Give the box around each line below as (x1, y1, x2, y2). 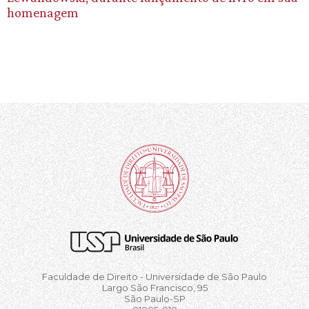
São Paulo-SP (123, 292, 186, 304)
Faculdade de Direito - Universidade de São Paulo (42, 270, 267, 282)
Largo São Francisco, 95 (101, 281, 208, 293)
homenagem (7, 4, 79, 20)
